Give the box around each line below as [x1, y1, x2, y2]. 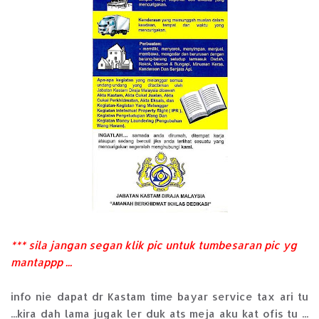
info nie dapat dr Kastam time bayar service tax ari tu [11, 290, 308, 304]
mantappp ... [11, 256, 72, 270]
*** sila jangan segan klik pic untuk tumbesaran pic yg [11, 239, 297, 253]
